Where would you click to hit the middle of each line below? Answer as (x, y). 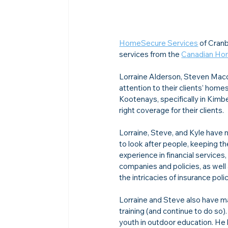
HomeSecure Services (159, 43)
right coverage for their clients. (172, 110)
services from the (150, 54)
